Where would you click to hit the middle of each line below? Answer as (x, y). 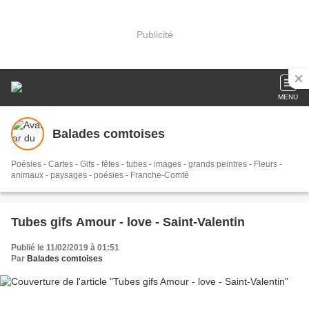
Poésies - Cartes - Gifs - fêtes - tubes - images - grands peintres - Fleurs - (147, 164)
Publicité (154, 34)
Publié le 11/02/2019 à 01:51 (65, 248)
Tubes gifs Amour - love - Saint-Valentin (128, 222)
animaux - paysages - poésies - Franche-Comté (100, 175)
